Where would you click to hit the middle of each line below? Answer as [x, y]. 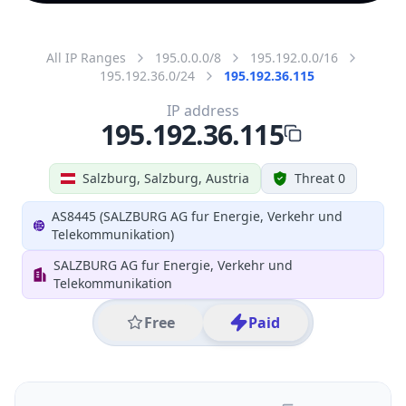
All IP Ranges [86, 57]
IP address [203, 110]
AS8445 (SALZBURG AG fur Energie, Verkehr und [198, 216]
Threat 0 [320, 178]
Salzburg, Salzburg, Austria [166, 178]
